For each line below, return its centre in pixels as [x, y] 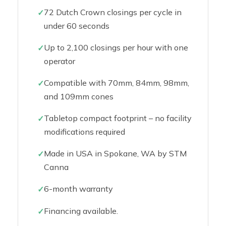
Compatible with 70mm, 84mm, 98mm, [117, 83]
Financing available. [81, 211]
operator [60, 61]
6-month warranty [78, 189]
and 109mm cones [79, 96]
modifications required [84, 132]
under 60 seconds [77, 26]
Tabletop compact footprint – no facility [118, 118]
